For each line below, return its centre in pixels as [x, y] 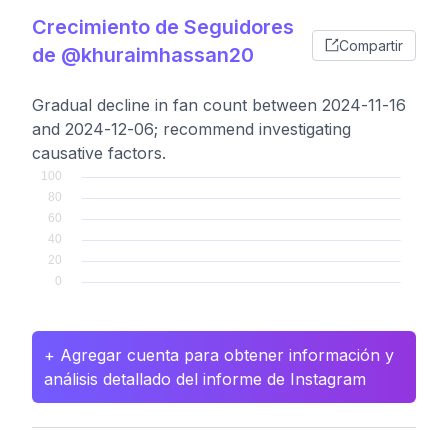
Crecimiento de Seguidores [163, 27]
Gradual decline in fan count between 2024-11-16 [219, 105]
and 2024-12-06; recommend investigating [191, 129]
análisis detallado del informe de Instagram [205, 379]
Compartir [371, 45]
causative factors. [99, 153]
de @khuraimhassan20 [143, 55]
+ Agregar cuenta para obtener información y [219, 355]
